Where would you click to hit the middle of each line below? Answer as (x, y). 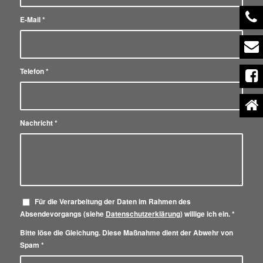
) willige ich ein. (206, 214)
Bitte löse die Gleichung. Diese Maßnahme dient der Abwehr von (126, 233)
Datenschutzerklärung (143, 214)
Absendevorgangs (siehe (63, 214)
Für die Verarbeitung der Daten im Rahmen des (112, 202)
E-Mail (31, 20)
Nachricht (37, 123)
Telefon (33, 72)
